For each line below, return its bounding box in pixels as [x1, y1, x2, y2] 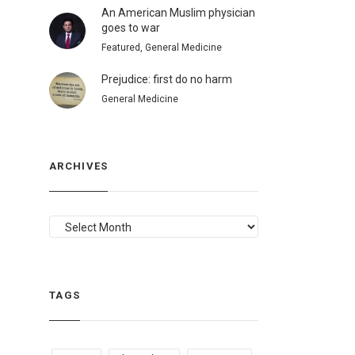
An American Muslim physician [101, 6, 255, 19]
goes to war [101, 21, 160, 34]
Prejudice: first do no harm [101, 73, 232, 86]
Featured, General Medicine [101, 42, 222, 53]
